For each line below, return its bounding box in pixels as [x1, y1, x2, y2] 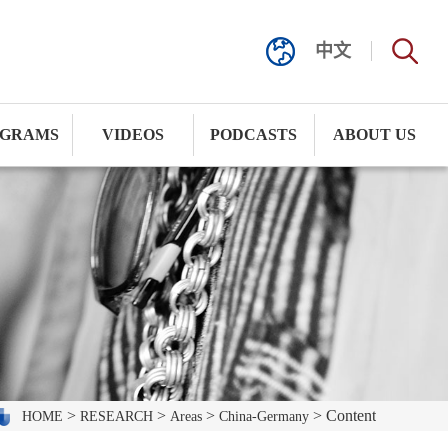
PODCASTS [210, 126, 298, 143]
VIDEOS [101, 126, 164, 143]
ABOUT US [333, 126, 416, 143]
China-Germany [219, 409, 309, 424]
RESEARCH [80, 409, 153, 424]
